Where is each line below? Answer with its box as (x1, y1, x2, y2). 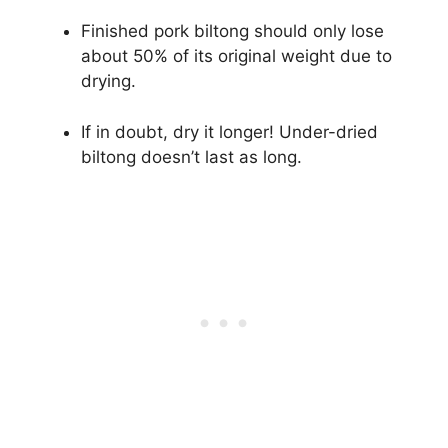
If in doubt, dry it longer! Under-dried (81, 121, 378, 142)
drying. (81, 71, 136, 92)
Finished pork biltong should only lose (81, 21, 384, 42)
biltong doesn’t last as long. (81, 146, 302, 167)
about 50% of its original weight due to (81, 46, 392, 67)
